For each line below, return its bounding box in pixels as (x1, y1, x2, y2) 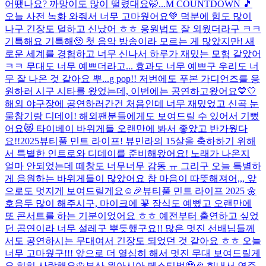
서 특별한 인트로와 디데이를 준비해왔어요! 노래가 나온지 (5, 148, 250, 159)
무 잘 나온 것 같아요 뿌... (5, 73, 109, 84)
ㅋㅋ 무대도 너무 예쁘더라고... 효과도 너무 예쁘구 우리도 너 (5, 61, 259, 71)
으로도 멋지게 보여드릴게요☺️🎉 (5, 185, 142, 196)
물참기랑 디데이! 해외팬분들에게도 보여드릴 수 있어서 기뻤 (5, 110, 259, 121)
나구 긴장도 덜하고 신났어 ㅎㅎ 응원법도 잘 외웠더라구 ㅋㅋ (5, 23, 261, 34)
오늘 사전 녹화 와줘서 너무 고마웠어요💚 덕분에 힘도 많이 (5, 11, 252, 21)
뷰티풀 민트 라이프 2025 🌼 (142, 185, 256, 196)
